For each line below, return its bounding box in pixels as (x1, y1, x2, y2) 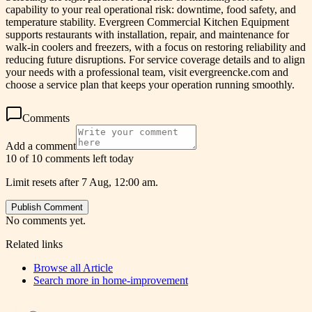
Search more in (33, 274, 102, 286)
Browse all (33, 261, 83, 274)
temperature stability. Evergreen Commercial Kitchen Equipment (6, 15, 289, 28)
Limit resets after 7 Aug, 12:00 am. (6, 175, 158, 188)
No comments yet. (6, 214, 86, 226)
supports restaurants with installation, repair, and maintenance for (6, 28, 289, 40)
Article (83, 261, 113, 274)
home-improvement (102, 274, 188, 286)
